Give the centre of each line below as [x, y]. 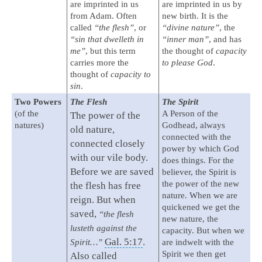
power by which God [201, 149]
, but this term [111, 51]
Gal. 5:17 [124, 242]
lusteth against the [104, 228]
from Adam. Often [104, 16]
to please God [187, 63]
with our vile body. [109, 158]
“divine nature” [191, 28]
